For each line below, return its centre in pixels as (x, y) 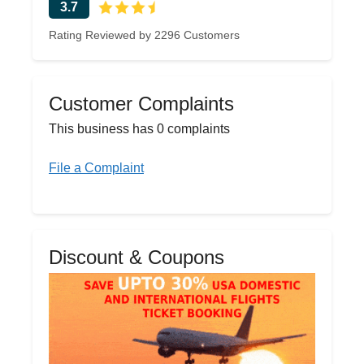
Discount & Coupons (136, 257)
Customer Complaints (141, 104)
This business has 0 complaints (139, 129)
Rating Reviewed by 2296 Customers (144, 35)
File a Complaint (96, 168)
